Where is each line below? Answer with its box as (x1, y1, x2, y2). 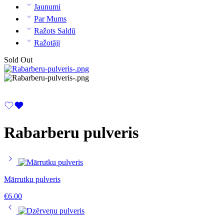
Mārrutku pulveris (4, 175, 60, 184)
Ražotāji (34, 38, 60, 47)
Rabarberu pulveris (4, 123, 138, 141)
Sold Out (4, 55, 32, 64)
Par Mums (34, 14, 66, 23)
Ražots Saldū (34, 26, 75, 35)
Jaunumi (34, 2, 60, 11)
